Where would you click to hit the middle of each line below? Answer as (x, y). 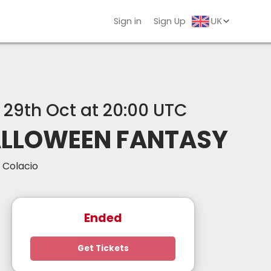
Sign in (127, 21)
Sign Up (169, 21)
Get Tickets (103, 248)
